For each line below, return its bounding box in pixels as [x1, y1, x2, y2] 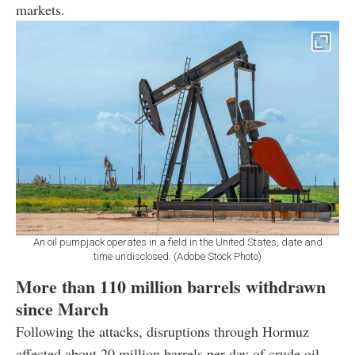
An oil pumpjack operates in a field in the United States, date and [32, 236, 323, 249]
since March [16, 296, 109, 323]
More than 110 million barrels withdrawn [16, 273, 326, 300]
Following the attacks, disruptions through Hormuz [16, 322, 309, 342]
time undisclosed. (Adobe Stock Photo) [94, 250, 261, 263]
